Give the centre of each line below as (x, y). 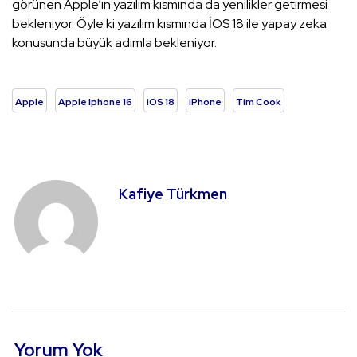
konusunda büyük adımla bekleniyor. (114, 43)
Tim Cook (259, 102)
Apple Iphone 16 (95, 102)
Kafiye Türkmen (173, 194)
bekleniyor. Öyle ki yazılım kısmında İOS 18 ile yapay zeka (169, 24)
